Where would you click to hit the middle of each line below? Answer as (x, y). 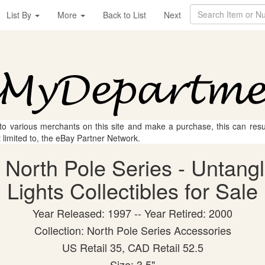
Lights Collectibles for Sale (132, 190)
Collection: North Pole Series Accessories (132, 230)
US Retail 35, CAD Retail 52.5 (132, 247)
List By (20, 15)
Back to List (125, 15)
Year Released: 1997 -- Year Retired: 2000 (132, 213)
